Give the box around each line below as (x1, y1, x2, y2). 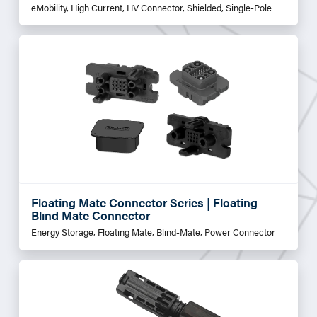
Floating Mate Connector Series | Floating (30, 194, 258, 212)
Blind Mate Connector (30, 207, 150, 224)
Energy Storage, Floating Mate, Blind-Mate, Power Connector (30, 226, 275, 239)
